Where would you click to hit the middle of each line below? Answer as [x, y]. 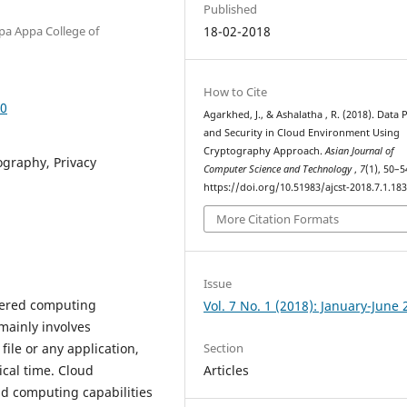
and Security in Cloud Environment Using [302, 132]
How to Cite [236, 91]
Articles [227, 370]
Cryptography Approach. [265, 150]
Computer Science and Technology [279, 169]
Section [224, 347]
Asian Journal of [360, 150]
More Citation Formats [278, 219]
